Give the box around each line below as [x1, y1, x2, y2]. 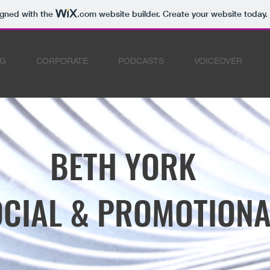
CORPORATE [36, 56, 88, 66]
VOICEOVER [194, 56, 242, 66]
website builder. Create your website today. [96, 8, 268, 20]
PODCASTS [118, 56, 164, 66]
